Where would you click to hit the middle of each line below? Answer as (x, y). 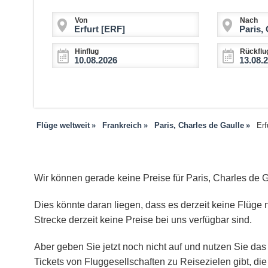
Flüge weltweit (63, 126)
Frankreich (122, 126)
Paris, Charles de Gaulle (199, 126)
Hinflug (87, 52)
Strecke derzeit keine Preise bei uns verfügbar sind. (143, 220)
